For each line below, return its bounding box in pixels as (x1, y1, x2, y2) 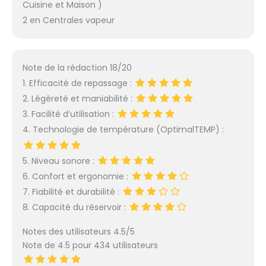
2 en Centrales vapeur (22, 14, 115, 27)
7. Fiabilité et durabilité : (22, 185, 122, 198)
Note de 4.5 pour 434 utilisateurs (22, 239, 158, 252)
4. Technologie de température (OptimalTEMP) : (22, 123, 224, 136)
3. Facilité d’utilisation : (22, 108, 116, 121)
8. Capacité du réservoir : (22, 201, 128, 213)
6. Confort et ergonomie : (22, 170, 131, 182)
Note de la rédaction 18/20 (22, 61, 132, 74)
